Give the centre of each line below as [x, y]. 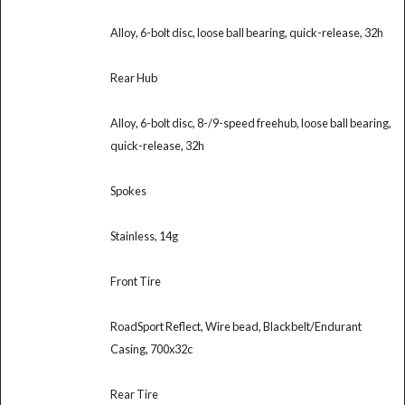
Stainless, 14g [144, 235]
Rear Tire [134, 394]
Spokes [128, 190]
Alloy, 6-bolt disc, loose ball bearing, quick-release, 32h [246, 32]
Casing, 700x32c [151, 348]
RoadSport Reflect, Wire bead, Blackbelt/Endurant [235, 326]
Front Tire [135, 281]
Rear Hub [133, 77]
